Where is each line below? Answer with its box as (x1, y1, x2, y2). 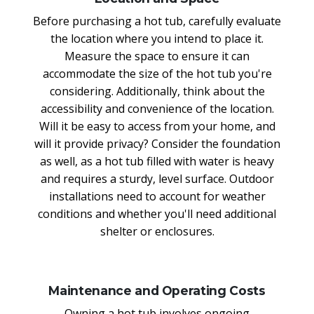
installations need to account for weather (48, 188, 266, 204)
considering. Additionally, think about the (49, 83, 265, 99)
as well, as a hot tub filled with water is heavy (40, 153, 274, 169)
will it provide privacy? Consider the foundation (34, 135, 280, 151)
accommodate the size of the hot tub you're (42, 65, 272, 81)
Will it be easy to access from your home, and (39, 118, 275, 134)
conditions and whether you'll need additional (38, 205, 276, 221)
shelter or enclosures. (100, 223, 214, 239)
